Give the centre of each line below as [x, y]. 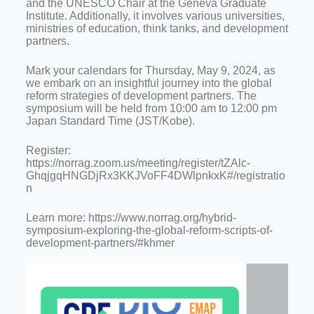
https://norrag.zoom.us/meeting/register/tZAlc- [138, 163]
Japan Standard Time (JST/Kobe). [110, 121]
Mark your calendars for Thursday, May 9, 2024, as [150, 70]
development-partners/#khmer [100, 243]
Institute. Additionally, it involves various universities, [155, 16]
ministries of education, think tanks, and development [157, 28]
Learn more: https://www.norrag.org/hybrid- [131, 218]
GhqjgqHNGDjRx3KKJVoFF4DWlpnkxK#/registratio [155, 176]
